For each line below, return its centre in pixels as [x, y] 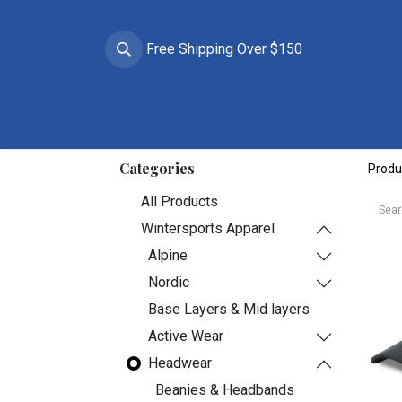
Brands [134, 120]
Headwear [180, 363]
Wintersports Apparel [208, 228]
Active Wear [186, 336]
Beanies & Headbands [225, 390]
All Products [179, 201]
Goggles [328, 120]
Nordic [169, 282]
